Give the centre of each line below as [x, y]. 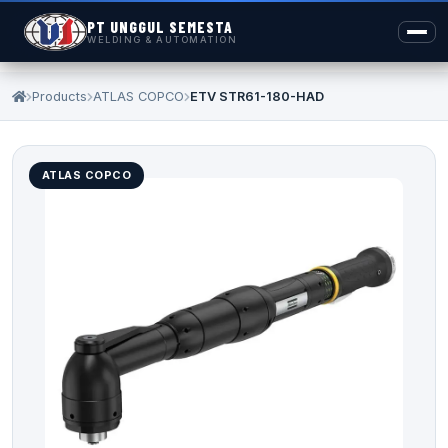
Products [59, 96]
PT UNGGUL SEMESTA [160, 27]
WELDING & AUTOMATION [162, 39]
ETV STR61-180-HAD [257, 96]
